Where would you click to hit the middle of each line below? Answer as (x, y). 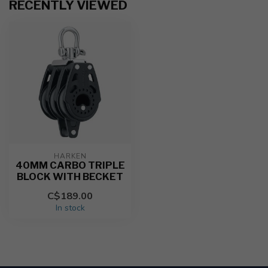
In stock (70, 208)
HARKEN (70, 156)
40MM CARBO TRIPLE (70, 165)
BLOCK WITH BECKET (70, 176)
